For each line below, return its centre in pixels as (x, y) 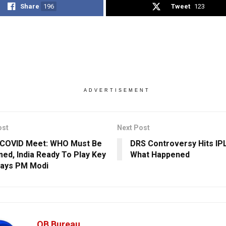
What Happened (160, 154)
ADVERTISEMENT (117, 90)
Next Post (133, 127)
